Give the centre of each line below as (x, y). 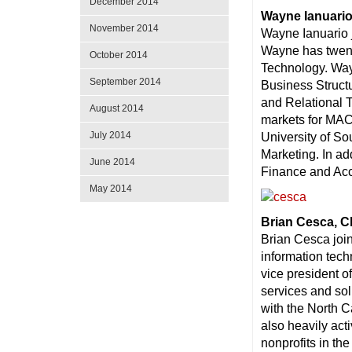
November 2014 (124, 28)
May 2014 (111, 189)
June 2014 (112, 162)
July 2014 (110, 135)
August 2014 (117, 108)
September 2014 (125, 82)
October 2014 (119, 55)
